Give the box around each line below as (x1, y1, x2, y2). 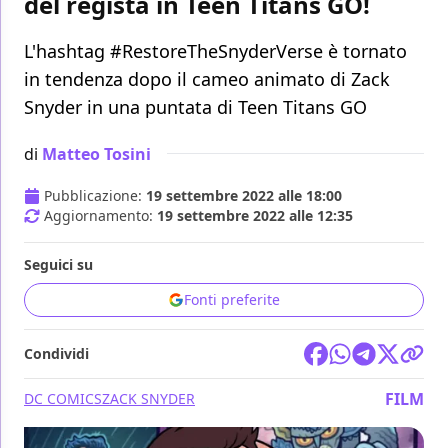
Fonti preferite (184, 290, 280, 310)
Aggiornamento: (44, 206, 157, 226)
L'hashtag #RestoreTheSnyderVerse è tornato (24, 39, 407, 64)
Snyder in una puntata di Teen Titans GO (24, 95, 367, 120)
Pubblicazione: (44, 186, 146, 206)
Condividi (24, 344, 89, 364)
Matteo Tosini (42, 142, 151, 165)
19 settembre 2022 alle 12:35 (157, 206, 353, 226)
